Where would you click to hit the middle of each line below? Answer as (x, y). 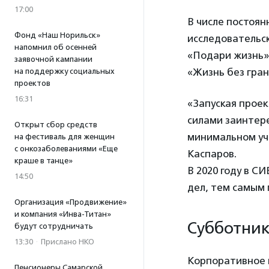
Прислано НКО (68, 242)
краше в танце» (44, 161)
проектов (32, 83)
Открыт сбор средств (56, 125)
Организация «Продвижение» (71, 202)
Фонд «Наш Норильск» (57, 35)
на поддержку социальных (65, 71)
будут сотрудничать (54, 226)
